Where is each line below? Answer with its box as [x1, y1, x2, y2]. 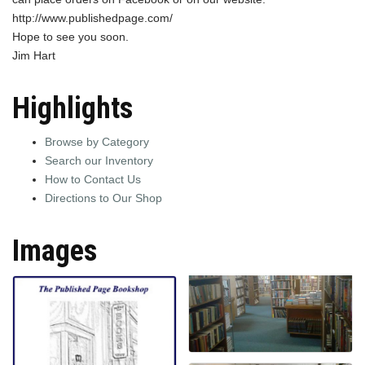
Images [12, 234, 97, 269]
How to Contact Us [45, 173, 141, 187]
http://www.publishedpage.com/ [12, 11, 173, 25]
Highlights [12, 91, 133, 126]
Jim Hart [12, 49, 55, 63]
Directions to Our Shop [45, 191, 162, 205]
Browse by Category [45, 135, 149, 149]
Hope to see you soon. [12, 30, 129, 44]
